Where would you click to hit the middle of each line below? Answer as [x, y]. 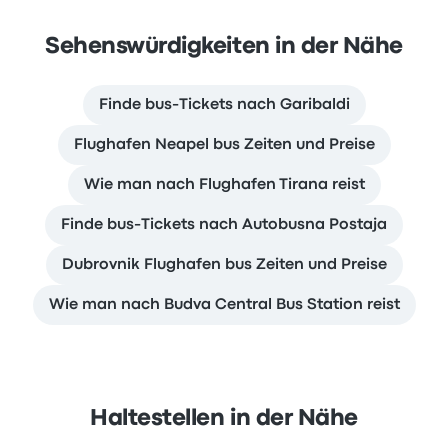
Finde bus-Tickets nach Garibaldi [224, 104]
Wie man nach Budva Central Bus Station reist [224, 304]
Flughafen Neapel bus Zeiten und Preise [224, 144]
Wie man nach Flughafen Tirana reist [224, 184]
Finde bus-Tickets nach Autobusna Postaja [224, 224]
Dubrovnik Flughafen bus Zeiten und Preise [224, 264]
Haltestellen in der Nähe [224, 418]
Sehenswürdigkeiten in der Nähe [224, 46]
